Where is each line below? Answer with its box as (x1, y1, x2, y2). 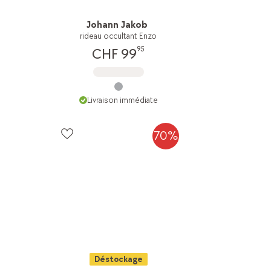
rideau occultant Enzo (80, 30, 157, 41)
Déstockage (94, 253, 143, 264)
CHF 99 (92, 45, 137, 63)
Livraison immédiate (87, 94, 158, 105)
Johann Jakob (87, 19, 148, 31)
